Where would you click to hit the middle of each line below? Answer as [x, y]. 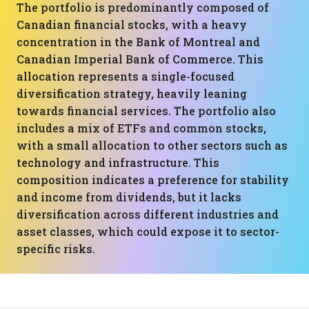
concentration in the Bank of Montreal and [138, 42]
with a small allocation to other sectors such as [152, 145]
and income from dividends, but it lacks [129, 197]
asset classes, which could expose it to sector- [148, 231]
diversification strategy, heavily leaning [132, 93]
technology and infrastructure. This [118, 162]
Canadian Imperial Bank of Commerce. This [140, 59]
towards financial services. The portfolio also [146, 111]
